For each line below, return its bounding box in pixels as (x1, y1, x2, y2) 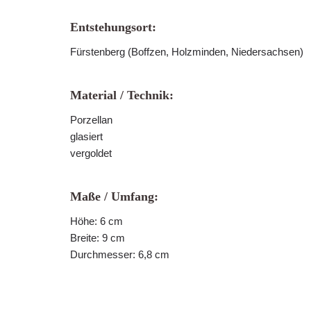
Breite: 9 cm (70, 232, 125, 244)
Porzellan (70, 114, 112, 126)
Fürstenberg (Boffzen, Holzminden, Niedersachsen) (70, 46, 303, 58)
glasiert (70, 131, 103, 142)
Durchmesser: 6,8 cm (70, 249, 169, 260)
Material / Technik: (70, 88, 174, 102)
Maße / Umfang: (70, 190, 158, 203)
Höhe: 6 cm (70, 215, 123, 227)
